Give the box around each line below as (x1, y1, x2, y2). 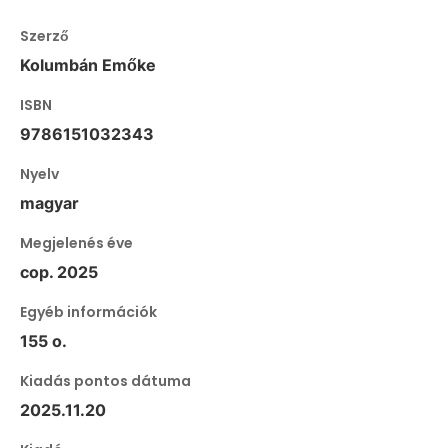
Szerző (20, 26, 69, 47)
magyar (20, 193, 79, 214)
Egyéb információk (20, 302, 157, 323)
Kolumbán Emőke (20, 55, 156, 76)
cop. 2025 (20, 262, 98, 283)
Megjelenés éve (20, 233, 133, 254)
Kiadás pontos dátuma (20, 371, 191, 392)
